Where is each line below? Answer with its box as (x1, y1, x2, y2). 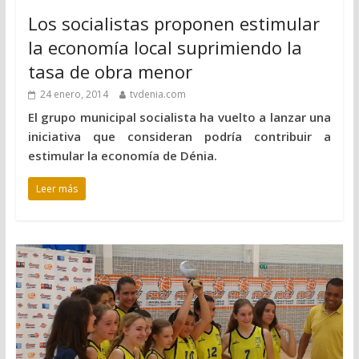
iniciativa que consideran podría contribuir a (27, 127, 332, 144)
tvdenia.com (129, 87, 186, 101)
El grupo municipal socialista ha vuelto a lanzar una (27, 108, 332, 125)
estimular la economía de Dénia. (27, 147, 217, 163)
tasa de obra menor (27, 58, 192, 83)
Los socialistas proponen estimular (27, 10, 320, 35)
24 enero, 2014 (39, 87, 108, 101)
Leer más (35, 181, 78, 196)
